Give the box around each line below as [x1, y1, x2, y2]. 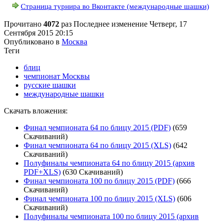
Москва [62, 37, 87, 46]
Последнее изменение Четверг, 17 [74, 19, 187, 28]
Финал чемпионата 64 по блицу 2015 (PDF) [24, 123, 171, 132]
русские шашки [24, 80, 76, 89]
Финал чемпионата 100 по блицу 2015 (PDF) [24, 176, 175, 185]
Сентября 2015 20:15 [4, 28, 73, 37]
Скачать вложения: [4, 106, 68, 115]
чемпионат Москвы [24, 72, 90, 80]
